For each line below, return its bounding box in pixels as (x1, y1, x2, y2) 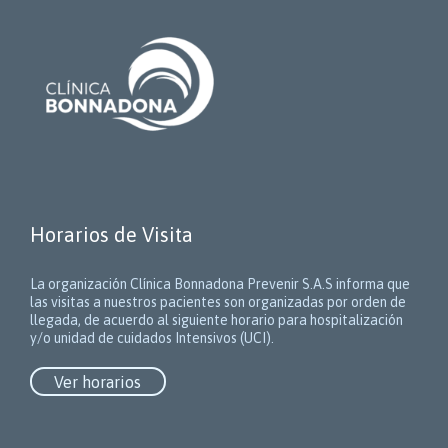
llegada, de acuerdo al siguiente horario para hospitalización (30, 312, 403, 329)
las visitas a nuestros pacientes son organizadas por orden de (30, 294, 406, 311)
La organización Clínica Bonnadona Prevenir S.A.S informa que (30, 276, 410, 293)
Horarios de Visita (30, 223, 193, 247)
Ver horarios (54, 372, 142, 391)
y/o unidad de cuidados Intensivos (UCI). (30, 330, 274, 347)
